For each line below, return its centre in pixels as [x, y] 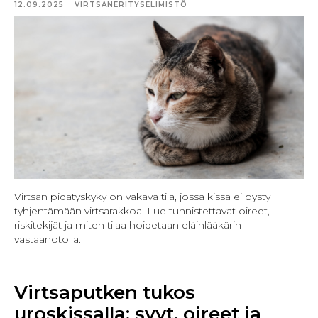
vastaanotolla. [48, 239]
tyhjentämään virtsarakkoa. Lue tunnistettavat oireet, [142, 210]
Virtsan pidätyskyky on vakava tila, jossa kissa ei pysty [142, 196]
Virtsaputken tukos [105, 292]
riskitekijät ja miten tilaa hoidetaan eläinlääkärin [128, 225]
